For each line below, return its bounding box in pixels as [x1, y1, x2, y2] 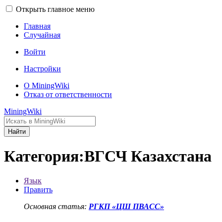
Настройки [24, 64, 61, 73]
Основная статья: [24, 202, 89, 211]
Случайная [24, 31, 60, 39]
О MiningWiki [24, 81, 69, 90]
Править [24, 185, 53, 194]
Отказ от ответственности [24, 90, 112, 99]
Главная [24, 22, 51, 30]
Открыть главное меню [16, 5, 95, 13]
